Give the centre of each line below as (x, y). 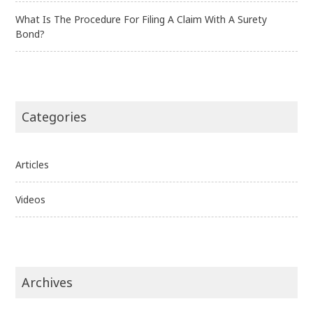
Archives (48, 282)
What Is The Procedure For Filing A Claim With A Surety (141, 19)
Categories (54, 116)
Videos (31, 199)
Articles (32, 164)
